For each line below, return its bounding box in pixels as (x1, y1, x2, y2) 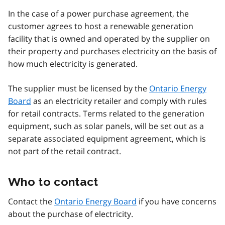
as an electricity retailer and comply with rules (31, 95, 207, 106)
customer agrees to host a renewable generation (8, 20, 193, 32)
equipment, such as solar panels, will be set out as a (8, 120, 204, 132)
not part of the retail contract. (8, 145, 125, 157)
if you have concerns (137, 195, 216, 207)
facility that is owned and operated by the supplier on (8, 33, 210, 44)
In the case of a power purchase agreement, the (8, 8, 189, 19)
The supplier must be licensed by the (8, 82, 149, 94)
